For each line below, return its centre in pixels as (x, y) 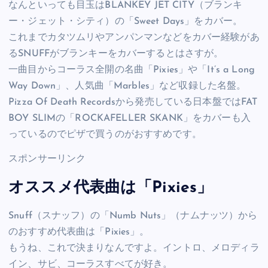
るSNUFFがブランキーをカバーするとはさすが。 (116, 54)
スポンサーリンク (47, 159)
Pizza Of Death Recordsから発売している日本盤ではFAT (133, 103)
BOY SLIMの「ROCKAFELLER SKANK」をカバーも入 (130, 119)
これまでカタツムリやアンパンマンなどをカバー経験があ (134, 38)
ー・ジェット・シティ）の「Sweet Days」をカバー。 (126, 22)
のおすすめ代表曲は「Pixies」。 (79, 232)
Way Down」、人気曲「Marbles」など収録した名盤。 (127, 86)
